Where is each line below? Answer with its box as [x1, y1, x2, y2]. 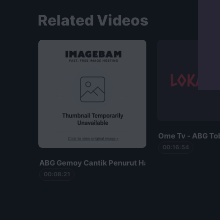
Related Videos [38, 11, 148, 29]
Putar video [97, 1, 136, 10]
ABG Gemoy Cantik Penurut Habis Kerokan [39, 158, 190, 167]
